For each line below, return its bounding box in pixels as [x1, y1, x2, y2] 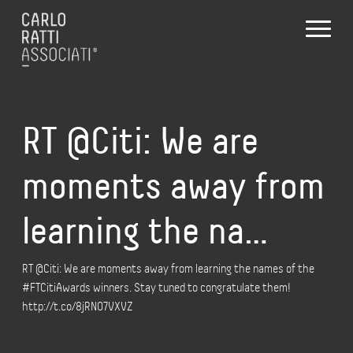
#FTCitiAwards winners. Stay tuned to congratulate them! [22, 280, 291, 295]
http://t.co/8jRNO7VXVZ [22, 299, 132, 314]
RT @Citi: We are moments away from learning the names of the [22, 261, 314, 276]
